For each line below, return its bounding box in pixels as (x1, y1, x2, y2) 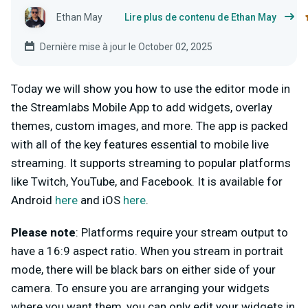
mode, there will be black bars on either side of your (11, 262, 276, 276)
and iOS (78, 192, 123, 207)
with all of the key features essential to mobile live (11, 137, 269, 151)
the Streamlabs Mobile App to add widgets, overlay (11, 100, 272, 114)
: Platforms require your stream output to (76, 225, 288, 239)
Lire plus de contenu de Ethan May (124, 11, 276, 23)
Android (11, 192, 55, 207)
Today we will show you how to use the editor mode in (11, 81, 290, 96)
